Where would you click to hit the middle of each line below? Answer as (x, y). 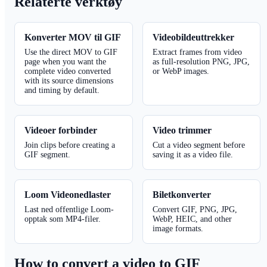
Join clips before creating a (70, 145)
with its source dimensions (69, 80)
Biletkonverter (181, 194)
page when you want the (65, 61)
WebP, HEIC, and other (192, 219)
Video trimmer (182, 130)
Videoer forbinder (61, 130)
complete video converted (68, 71)
